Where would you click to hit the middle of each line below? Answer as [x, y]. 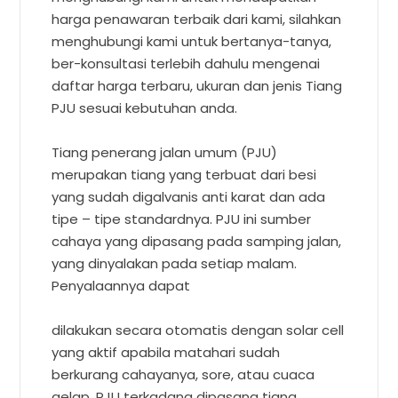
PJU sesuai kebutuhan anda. [145, 107]
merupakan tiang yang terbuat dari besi [184, 174]
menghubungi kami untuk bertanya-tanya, [192, 41]
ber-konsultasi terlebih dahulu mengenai [186, 63]
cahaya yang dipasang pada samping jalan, [197, 241]
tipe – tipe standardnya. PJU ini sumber [182, 219]
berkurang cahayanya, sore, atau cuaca [183, 374]
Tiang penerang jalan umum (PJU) [165, 152]
